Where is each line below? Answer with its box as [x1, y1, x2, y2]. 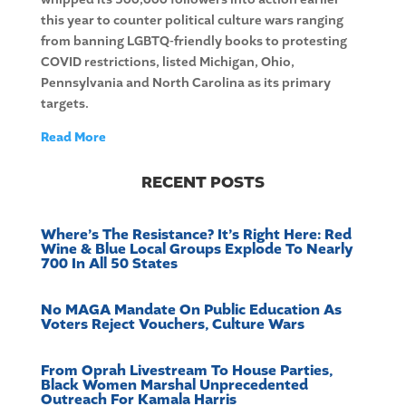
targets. [40, 95, 89, 113]
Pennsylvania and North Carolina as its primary [40, 74, 331, 92]
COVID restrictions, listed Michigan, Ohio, [40, 53, 295, 72]
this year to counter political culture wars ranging [40, 12, 343, 30]
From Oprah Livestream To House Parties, [40, 361, 333, 382]
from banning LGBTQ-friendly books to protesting [40, 33, 347, 51]
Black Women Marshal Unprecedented [40, 375, 308, 396]
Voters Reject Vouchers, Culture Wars [40, 314, 304, 335]
